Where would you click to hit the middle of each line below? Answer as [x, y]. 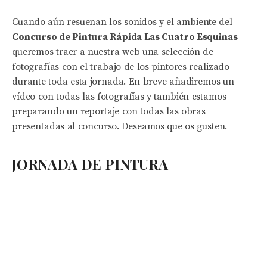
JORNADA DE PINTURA [90, 164]
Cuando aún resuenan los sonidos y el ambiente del [122, 22]
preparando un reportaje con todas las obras [109, 111]
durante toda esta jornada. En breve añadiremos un [123, 82]
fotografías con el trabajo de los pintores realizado [121, 67]
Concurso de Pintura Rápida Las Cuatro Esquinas [125, 37]
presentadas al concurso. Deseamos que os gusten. [120, 126]
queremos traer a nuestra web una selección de [113, 52]
